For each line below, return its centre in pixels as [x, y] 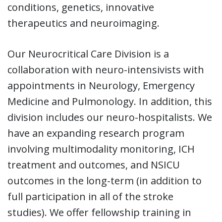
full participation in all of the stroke [90, 196]
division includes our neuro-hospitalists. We [110, 117]
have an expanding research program [96, 133]
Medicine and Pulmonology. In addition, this [110, 101]
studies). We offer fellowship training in [99, 212]
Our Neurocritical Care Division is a [88, 54]
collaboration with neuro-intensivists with [106, 69]
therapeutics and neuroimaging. [83, 23]
